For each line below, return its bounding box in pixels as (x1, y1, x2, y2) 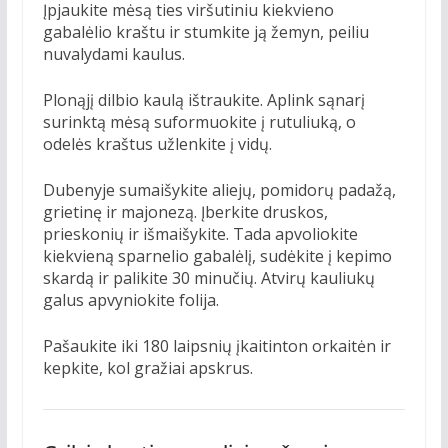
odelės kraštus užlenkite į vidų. (42, 132, 272, 155)
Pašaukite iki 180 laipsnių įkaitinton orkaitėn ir (42, 334, 391, 357)
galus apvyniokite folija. (42, 288, 219, 311)
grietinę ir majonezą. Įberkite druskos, (42, 200, 328, 223)
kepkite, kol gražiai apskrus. (42, 356, 253, 379)
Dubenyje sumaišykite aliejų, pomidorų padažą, (42, 178, 396, 201)
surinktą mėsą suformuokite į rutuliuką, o (42, 110, 356, 133)
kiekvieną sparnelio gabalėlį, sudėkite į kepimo (42, 244, 392, 267)
